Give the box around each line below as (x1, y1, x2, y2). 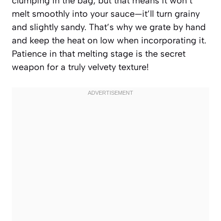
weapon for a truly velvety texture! (12, 61, 149, 73)
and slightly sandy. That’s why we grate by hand (12, 21, 206, 33)
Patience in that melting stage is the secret (12, 48, 185, 59)
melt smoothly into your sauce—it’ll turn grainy (12, 8, 200, 19)
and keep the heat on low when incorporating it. (12, 35, 206, 46)
